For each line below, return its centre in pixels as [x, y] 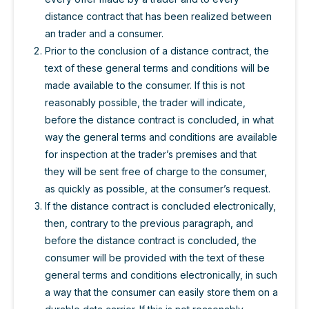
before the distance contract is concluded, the [151, 240]
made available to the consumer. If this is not [145, 85]
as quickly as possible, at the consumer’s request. [158, 188]
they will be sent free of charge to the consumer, [156, 171]
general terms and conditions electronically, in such [161, 275]
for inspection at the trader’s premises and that [151, 154]
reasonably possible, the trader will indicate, [145, 102]
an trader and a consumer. [104, 33]
